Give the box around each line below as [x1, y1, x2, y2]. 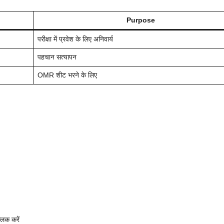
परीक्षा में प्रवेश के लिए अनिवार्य [37, 35, 113, 43]
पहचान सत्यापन [37, 53, 76, 61]
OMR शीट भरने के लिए [37, 71, 97, 79]
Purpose [126, 16, 155, 24]
